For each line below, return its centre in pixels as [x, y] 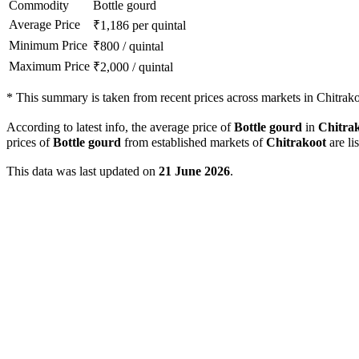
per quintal [159, 26]
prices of [30, 143]
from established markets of [194, 143]
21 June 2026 [194, 171]
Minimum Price [48, 46]
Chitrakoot [296, 143]
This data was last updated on [83, 171]
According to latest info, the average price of [120, 127]
